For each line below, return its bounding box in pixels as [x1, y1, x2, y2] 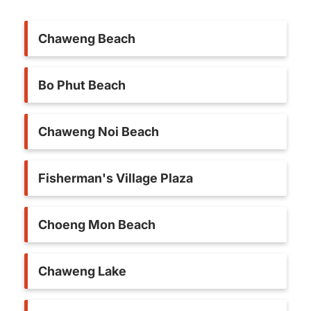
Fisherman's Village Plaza [38, 171, 193, 185]
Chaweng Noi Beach [38, 124, 159, 139]
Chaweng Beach [38, 31, 135, 46]
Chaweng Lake [38, 264, 126, 278]
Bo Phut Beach [38, 78, 126, 92]
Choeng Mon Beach [38, 217, 155, 232]
